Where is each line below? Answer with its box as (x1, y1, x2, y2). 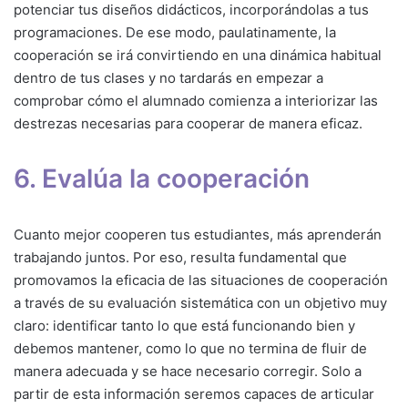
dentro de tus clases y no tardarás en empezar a (14, 69, 323, 87)
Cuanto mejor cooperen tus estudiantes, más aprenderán (14, 226, 382, 244)
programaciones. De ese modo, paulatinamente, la (14, 24, 336, 42)
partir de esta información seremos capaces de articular (14, 385, 374, 403)
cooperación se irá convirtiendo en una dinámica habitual (14, 46, 382, 65)
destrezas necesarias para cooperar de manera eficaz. (14, 115, 362, 133)
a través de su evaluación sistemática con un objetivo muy (14, 294, 387, 312)
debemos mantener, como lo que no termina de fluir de (14, 340, 367, 358)
